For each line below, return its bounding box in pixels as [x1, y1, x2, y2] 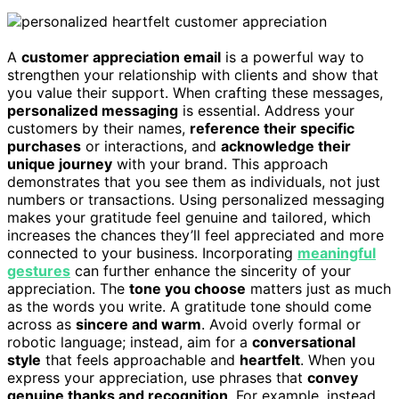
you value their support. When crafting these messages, [7, 84, 383, 102]
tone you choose [129, 280, 246, 298]
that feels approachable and [41, 351, 240, 370]
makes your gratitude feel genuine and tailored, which [7, 208, 370, 227]
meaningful [297, 244, 376, 263]
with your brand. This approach [112, 155, 328, 174]
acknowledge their [221, 137, 351, 156]
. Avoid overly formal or [201, 315, 361, 334]
